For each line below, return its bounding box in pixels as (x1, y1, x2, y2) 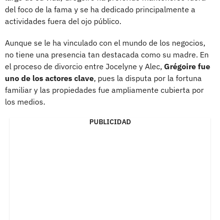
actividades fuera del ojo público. (5, 16, 121, 27)
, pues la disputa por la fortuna (94, 73, 202, 83)
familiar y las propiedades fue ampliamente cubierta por (5, 85, 204, 95)
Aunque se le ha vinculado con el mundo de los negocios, (5, 38, 205, 48)
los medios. (5, 97, 45, 107)
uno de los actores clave (5, 73, 94, 83)
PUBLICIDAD (89, 117, 131, 127)
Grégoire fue (164, 61, 210, 72)
